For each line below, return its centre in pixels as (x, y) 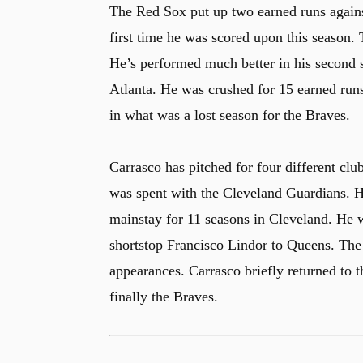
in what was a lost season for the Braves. (229, 115)
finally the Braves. (163, 296)
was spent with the (166, 192)
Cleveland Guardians (284, 192)
